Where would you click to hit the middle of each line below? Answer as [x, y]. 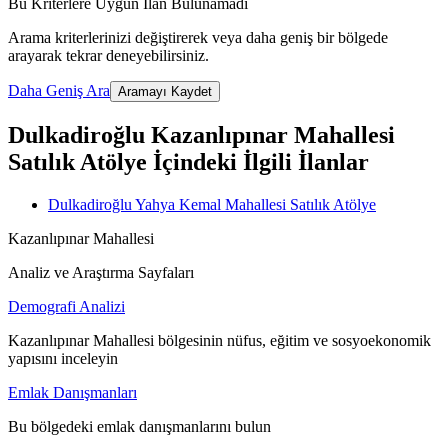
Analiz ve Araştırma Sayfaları [101, 273]
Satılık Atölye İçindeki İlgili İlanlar [188, 162]
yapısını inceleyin [63, 359]
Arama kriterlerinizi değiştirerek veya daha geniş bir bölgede [198, 38]
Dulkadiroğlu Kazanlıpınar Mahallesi [201, 135]
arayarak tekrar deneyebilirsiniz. [108, 56]
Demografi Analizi [66, 307]
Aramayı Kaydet [165, 92]
